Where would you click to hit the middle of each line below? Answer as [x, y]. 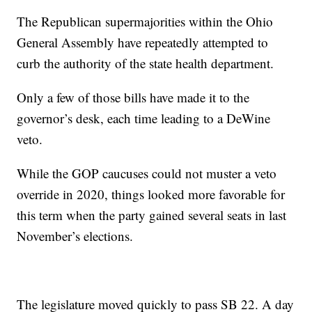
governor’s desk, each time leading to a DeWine [144, 118]
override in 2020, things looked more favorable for [151, 194]
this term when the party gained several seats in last [152, 215]
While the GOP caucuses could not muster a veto [147, 173]
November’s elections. [75, 236]
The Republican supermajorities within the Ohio [145, 22]
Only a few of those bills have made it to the [133, 97]
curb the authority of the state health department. [146, 63]
